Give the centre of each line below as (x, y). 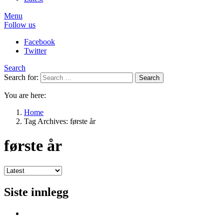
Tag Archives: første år (60, 121)
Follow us (20, 25)
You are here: (25, 95)
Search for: (21, 77)
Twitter (35, 51)
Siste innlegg (36, 192)
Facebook (39, 42)
